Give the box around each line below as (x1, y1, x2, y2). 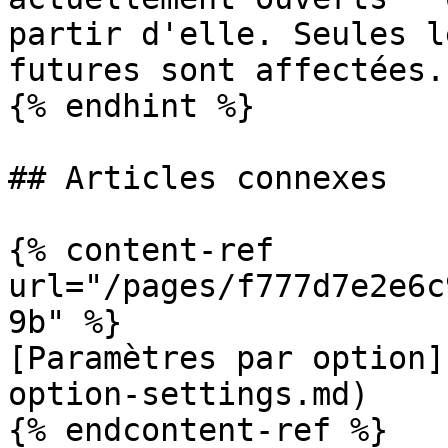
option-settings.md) (8, 376, 369, 412)
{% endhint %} (8, 88, 255, 124)
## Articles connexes (8, 160, 388, 196)
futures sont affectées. (8, 52, 445, 88)
